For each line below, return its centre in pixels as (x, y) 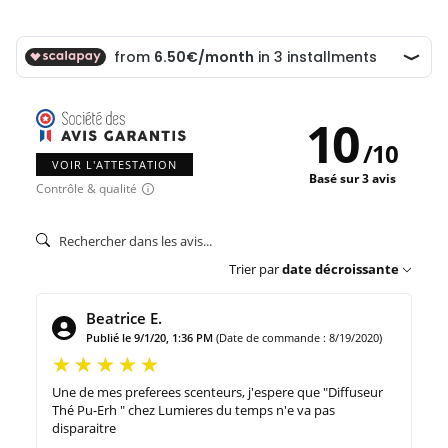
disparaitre (84, 427)
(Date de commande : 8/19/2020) (299, 337)
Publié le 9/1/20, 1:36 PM (149, 337)
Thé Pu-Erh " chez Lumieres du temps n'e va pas (193, 409)
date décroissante (340, 268)
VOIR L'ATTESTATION (114, 164)
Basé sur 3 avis (352, 179)
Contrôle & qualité (86, 188)
